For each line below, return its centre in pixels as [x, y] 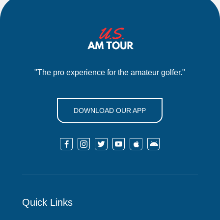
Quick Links [47, 202]
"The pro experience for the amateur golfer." [110, 72]
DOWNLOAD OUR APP [110, 110]
